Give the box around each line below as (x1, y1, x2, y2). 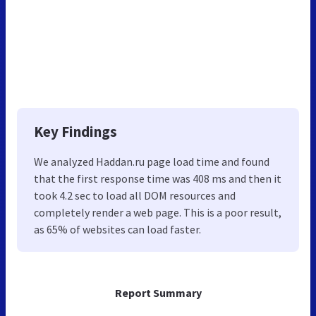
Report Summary (114, 285, 202, 300)
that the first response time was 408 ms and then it (34, 171, 281, 186)
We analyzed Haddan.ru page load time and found (34, 154, 269, 169)
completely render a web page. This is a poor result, (34, 205, 281, 219)
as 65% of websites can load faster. (34, 221, 201, 236)
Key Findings (34, 121, 117, 141)
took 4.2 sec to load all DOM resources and (34, 188, 236, 202)
